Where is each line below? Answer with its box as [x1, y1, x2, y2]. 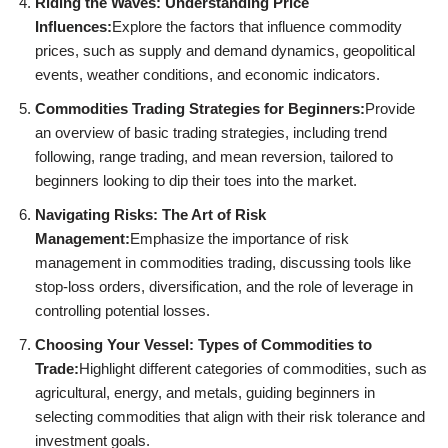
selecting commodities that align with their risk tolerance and [35, 408, 425, 426]
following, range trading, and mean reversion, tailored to [35, 148, 393, 166]
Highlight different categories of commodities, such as [79, 360, 427, 378]
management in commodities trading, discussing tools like [35, 254, 411, 272]
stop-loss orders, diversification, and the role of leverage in [35, 278, 413, 296]
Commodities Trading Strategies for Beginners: [35, 100, 365, 118]
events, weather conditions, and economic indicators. [35, 66, 380, 84]
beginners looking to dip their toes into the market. [35, 172, 357, 190]
